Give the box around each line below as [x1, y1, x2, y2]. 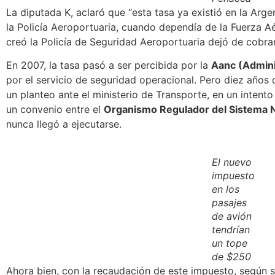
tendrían [211, 223, 250, 236]
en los [211, 182, 239, 195]
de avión [211, 209, 252, 222]
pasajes [211, 196, 247, 209]
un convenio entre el [6, 103, 104, 116]
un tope [211, 236, 247, 249]
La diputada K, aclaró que [6, 6, 128, 18]
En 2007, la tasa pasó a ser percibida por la [6, 59, 211, 72]
